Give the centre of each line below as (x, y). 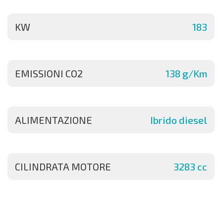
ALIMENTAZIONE (54, 120)
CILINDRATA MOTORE (63, 167)
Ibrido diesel (179, 120)
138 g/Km (186, 74)
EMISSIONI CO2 (49, 74)
